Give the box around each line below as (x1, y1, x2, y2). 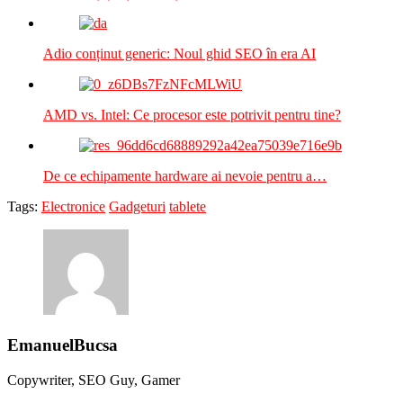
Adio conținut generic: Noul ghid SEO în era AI (43, 46, 316, 62)
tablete (169, 199, 206, 215)
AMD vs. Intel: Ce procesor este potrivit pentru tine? (43, 107, 341, 123)
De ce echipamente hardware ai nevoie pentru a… (43, 168, 327, 184)
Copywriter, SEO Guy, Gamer (7, 372, 180, 388)
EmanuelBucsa (7, 335, 118, 354)
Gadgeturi (109, 199, 166, 215)
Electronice (41, 199, 105, 215)
